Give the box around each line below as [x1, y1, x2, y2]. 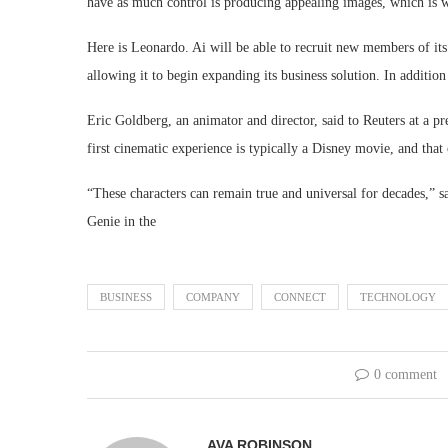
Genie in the [87, 214, 156, 230]
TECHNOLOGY [360, 291, 436, 304]
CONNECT [274, 291, 326, 304]
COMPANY [186, 291, 240, 304]
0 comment [373, 367, 437, 383]
